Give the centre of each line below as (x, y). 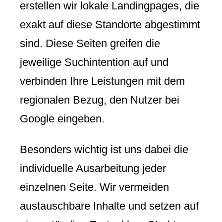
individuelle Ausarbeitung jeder (93, 168)
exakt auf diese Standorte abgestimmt (110, 24)
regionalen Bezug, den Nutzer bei (100, 100)
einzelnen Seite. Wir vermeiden (94, 187)
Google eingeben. (62, 118)
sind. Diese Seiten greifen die (90, 43)
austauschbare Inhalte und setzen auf (109, 206)
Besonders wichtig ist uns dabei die (104, 150)
